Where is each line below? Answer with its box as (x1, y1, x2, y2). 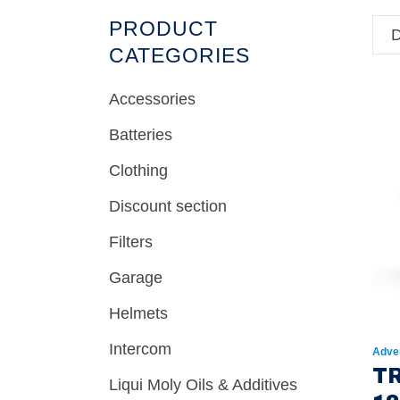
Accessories (109, 90, 196, 108)
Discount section (109, 197, 227, 215)
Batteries (109, 126, 172, 144)
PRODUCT (109, 17, 218, 40)
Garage (109, 269, 162, 287)
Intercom (109, 340, 171, 358)
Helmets (109, 304, 168, 322)
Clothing (109, 162, 168, 179)
